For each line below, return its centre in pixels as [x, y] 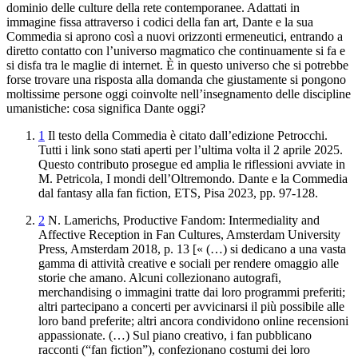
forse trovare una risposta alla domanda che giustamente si [154, 79]
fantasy [75, 193]
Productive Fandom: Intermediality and [221, 220]
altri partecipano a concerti [105, 306]
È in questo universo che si [235, 65]
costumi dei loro [268, 349]
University [312, 234]
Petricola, [81, 178]
